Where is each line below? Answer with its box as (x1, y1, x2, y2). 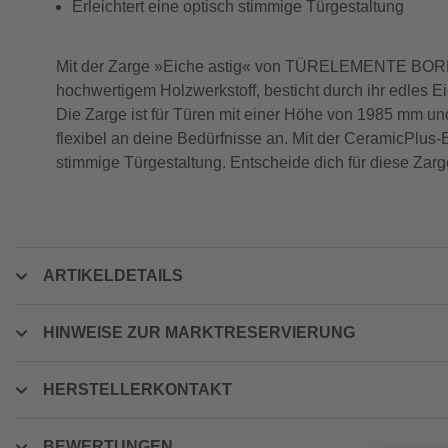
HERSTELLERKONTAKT (43, 381, 232, 398)
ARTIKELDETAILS (43, 267, 183, 284)
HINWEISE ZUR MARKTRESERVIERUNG (43, 324, 355, 341)
